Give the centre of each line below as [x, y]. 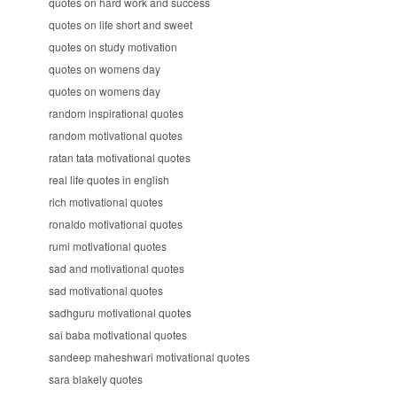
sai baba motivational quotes [118, 335]
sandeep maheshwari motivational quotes [149, 357]
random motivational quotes [116, 135]
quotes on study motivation [113, 47]
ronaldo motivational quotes [116, 224]
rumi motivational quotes [108, 246]
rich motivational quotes [106, 202]
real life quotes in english [109, 179]
